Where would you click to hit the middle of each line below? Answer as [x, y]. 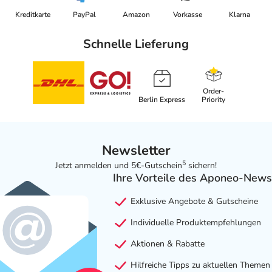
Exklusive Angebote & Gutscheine [193, 202]
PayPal [84, 15]
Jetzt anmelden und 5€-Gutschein [119, 166]
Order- [213, 91]
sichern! [201, 166]
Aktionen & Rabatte [166, 244]
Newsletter [136, 151]
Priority [213, 100]
